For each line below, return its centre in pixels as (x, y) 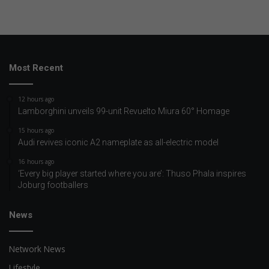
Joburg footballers (53, 185)
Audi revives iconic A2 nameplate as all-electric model (118, 143)
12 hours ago (36, 99)
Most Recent (36, 68)
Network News (37, 249)
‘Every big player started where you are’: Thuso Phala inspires (132, 174)
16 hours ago (36, 162)
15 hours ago (36, 131)
